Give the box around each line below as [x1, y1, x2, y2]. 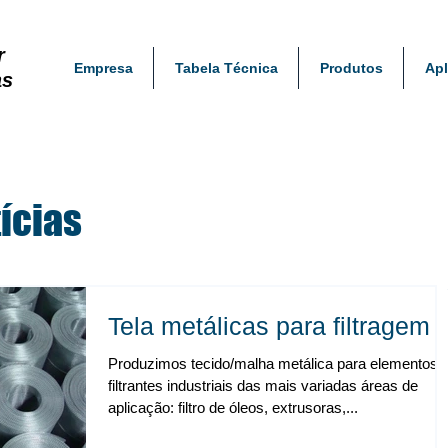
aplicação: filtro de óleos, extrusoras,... [108, 399, 358, 416]
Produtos [319, 60, 383, 76]
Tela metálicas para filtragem [108, 312, 430, 340]
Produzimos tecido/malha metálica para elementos [108, 355, 438, 372]
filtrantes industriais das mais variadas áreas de [108, 377, 418, 394]
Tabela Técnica [174, 60, 278, 76]
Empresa [73, 60, 133, 76]
